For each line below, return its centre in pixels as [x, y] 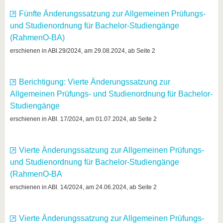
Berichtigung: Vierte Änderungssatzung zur [95, 82]
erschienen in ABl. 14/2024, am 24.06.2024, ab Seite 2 [83, 187]
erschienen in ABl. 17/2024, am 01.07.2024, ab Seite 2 [83, 119]
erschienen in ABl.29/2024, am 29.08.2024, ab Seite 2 [83, 51]
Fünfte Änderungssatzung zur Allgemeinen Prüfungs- [112, 14]
